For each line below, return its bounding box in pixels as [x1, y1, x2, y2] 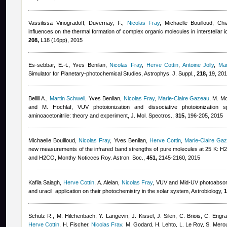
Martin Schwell [49, 95, 86, 101]
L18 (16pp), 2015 [39, 37, 83, 43]
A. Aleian [97, 179, 119, 185]
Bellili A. [28, 95, 47, 101]
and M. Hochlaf [28, 104, 72, 110]
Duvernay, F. [89, 20, 122, 26]
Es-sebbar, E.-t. [28, 62, 68, 68]
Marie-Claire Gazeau [158, 95, 209, 101]
